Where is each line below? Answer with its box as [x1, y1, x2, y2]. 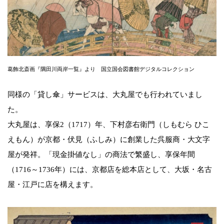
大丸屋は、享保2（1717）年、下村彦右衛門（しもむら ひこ [7, 120, 209, 128]
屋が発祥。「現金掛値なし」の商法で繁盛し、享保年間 [7, 150, 195, 158]
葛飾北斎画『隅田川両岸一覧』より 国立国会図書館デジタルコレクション [7, 65, 194, 72]
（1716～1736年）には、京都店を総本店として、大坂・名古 [7, 165, 212, 173]
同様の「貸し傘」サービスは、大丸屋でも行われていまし [7, 90, 202, 98]
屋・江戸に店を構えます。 [7, 180, 97, 188]
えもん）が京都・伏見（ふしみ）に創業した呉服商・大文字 [7, 135, 210, 143]
